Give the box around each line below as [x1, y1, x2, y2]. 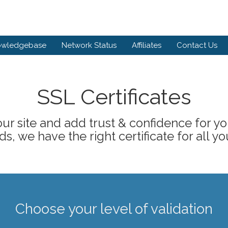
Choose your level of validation [15, 201, 213, 217]
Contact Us [177, 41, 217, 50]
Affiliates [132, 41, 161, 50]
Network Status [62, 41, 117, 50]
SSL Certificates [37, 84, 191, 109]
